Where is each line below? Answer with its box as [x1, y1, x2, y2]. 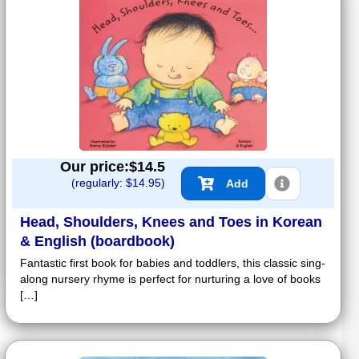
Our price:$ [60, 159, 137, 175]
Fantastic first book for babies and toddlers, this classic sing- [20, 256, 325, 270]
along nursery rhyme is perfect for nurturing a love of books [20, 272, 321, 286]
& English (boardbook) [20, 233, 175, 250]
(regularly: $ [71, 176, 132, 190]
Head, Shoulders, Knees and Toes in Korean [20, 214, 322, 231]
